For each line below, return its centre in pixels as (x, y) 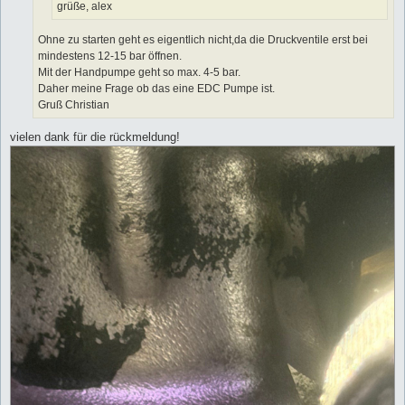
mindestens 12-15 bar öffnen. (110, 56)
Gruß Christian (74, 104)
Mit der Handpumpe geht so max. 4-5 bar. (139, 72)
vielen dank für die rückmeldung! (95, 137)
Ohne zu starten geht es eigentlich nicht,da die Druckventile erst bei (203, 39)
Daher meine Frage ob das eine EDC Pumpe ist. (156, 88)
